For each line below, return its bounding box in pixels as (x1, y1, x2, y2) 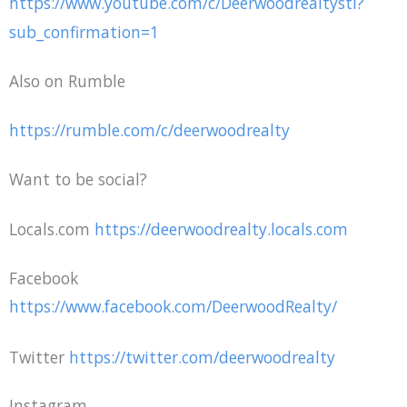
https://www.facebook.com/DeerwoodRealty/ (9, 294, 337, 317)
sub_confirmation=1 (9, 20, 159, 43)
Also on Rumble (9, 69, 125, 92)
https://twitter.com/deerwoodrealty (65, 345, 335, 368)
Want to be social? (9, 168, 147, 191)
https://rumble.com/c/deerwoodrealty (9, 119, 290, 142)
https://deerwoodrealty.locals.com (94, 217, 348, 240)
